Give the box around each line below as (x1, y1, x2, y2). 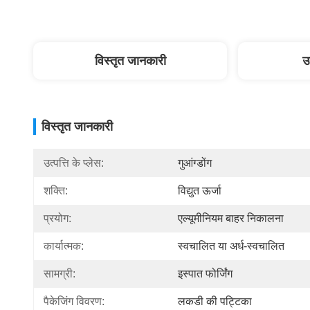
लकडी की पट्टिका (178, 295, 252, 307)
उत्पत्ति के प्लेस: (44, 157, 104, 169)
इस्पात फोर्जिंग (178, 268, 232, 280)
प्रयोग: (44, 212, 71, 224)
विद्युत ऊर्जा (178, 185, 221, 197)
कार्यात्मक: (44, 240, 84, 252)
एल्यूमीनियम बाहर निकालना (178, 212, 284, 224)
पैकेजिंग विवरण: (44, 295, 104, 307)
